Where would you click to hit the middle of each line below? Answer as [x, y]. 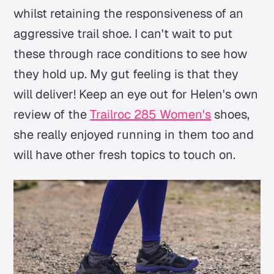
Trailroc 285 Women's [151, 115]
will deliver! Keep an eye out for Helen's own [136, 94]
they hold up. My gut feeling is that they [126, 74]
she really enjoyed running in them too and [134, 135]
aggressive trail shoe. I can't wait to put [123, 34]
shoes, [231, 115]
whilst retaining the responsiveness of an [129, 14]
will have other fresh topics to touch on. [125, 155]
